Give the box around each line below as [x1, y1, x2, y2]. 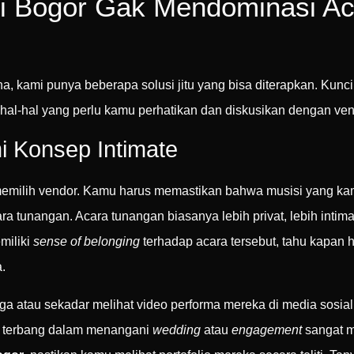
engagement [232, 322, 302, 337]
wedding [153, 322, 201, 337]
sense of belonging [33, 234, 140, 248]
